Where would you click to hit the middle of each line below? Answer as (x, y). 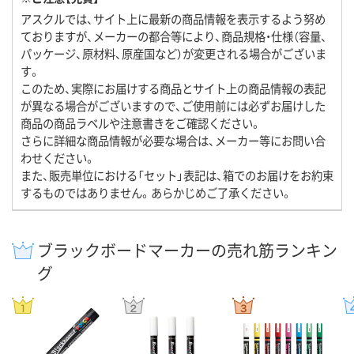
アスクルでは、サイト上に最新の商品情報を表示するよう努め (173, 18)
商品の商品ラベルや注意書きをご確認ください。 (141, 122)
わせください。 (58, 157)
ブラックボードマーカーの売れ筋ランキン (187, 250)
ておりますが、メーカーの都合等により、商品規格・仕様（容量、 (174, 36)
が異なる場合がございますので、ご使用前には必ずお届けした (173, 105)
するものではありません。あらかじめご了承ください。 (156, 192)
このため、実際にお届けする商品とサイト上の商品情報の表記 (173, 88)
